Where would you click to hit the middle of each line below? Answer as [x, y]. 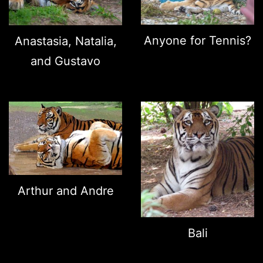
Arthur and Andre [65, 190]
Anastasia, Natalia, [65, 41]
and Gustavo [65, 61]
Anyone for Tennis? [198, 41]
